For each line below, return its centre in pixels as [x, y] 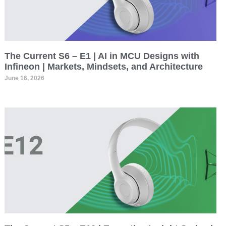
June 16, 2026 [24, 78]
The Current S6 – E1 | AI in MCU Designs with [102, 56]
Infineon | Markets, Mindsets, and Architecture [103, 66]
